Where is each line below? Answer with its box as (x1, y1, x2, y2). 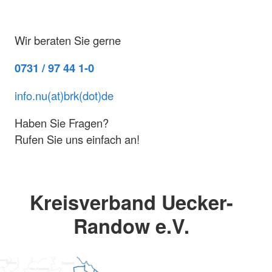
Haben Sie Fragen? (15, 115, 109, 131)
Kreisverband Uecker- (29, 187, 233, 216)
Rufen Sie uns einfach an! (15, 131, 140, 148)
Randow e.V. (73, 211, 189, 240)
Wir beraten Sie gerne (15, 32, 121, 49)
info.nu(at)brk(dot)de (15, 87, 114, 103)
